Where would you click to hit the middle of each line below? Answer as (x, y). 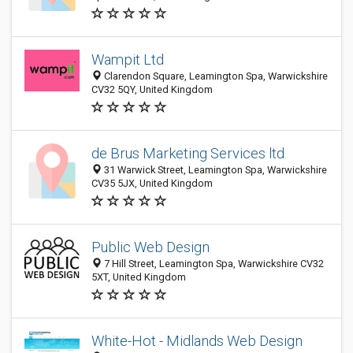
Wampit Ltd (128, 59)
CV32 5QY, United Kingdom (152, 89)
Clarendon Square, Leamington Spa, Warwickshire (215, 76)
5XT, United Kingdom (139, 277)
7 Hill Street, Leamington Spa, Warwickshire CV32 (213, 264)
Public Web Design (150, 247)
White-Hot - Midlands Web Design (197, 341)
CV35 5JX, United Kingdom (152, 183)
